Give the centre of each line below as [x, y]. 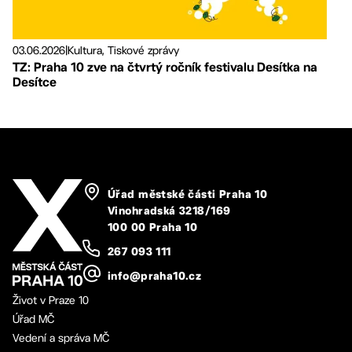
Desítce [35, 82]
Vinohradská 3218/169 [169, 211]
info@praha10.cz [155, 277]
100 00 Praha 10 [153, 228]
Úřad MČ [33, 319]
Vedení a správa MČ [61, 337]
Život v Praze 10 [51, 300]
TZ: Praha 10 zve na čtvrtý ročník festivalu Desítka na [165, 68]
